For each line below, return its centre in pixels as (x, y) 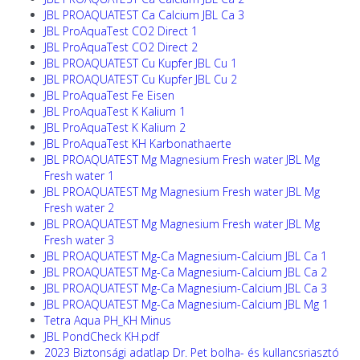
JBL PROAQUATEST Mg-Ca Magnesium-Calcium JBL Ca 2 (186, 272)
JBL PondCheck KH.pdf (102, 336)
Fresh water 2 (79, 208)
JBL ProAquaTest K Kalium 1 (115, 111)
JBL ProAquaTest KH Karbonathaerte (138, 143)
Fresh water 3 (79, 240)
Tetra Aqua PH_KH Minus (108, 320)
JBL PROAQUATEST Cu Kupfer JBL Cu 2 (141, 79)
